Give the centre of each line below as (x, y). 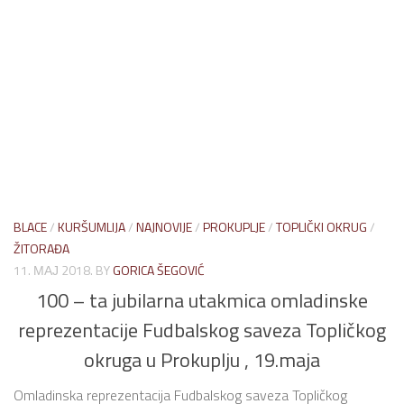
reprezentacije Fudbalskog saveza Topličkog (202, 330)
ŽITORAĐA (41, 249)
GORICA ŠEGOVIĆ (159, 271)
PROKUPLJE (234, 227)
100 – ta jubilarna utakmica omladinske (202, 300)
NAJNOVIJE (164, 227)
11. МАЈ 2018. (53, 271)
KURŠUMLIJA (92, 227)
